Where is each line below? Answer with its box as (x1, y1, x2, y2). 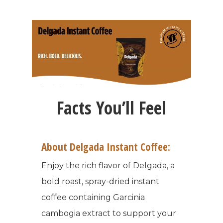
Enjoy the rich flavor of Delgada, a (41, 161, 175, 171)
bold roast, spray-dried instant (41, 177, 160, 187)
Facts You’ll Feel (57, 96, 166, 120)
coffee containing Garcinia (41, 193, 145, 203)
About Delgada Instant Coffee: (41, 140, 171, 154)
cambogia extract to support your (41, 209, 177, 219)
